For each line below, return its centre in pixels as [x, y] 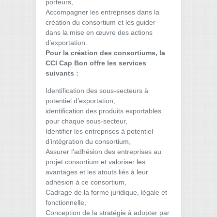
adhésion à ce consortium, [86, 182]
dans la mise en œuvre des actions [99, 32]
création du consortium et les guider [101, 22]
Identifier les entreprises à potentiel [99, 131]
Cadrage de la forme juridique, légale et [106, 192]
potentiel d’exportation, [80, 101]
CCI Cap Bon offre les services [96, 63]
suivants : [62, 73]
